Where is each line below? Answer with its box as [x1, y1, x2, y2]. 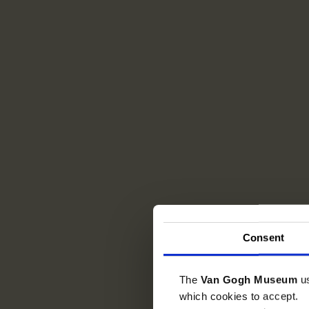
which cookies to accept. [179, 290, 299, 302]
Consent [243, 231, 284, 243]
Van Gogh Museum [200, 273, 301, 286]
